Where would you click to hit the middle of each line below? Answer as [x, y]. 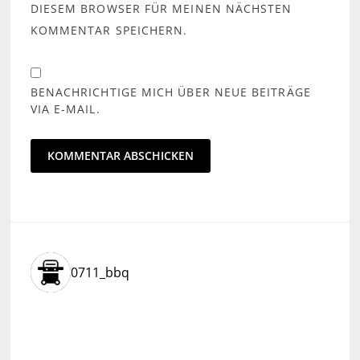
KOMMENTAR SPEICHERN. [109, 30]
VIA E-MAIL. [65, 108]
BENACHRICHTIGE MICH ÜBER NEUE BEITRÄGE [170, 92]
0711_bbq [100, 272]
